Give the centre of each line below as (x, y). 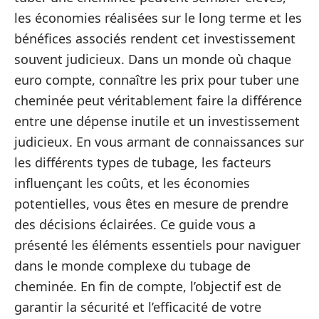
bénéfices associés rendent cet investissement (155, 38)
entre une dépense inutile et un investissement (157, 121)
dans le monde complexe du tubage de (132, 265)
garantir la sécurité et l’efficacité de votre (138, 307)
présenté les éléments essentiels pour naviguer (157, 245)
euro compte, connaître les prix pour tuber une (157, 79)
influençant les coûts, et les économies (132, 183)
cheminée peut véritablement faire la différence (158, 100)
